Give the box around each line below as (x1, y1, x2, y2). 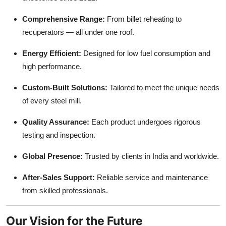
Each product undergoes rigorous (89, 117, 201, 126)
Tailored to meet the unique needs (107, 83, 219, 92)
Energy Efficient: (22, 48, 81, 58)
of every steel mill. (22, 96, 82, 105)
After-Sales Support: (22, 173, 95, 182)
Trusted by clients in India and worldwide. (83, 151, 219, 160)
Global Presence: (22, 151, 83, 160)
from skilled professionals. (22, 186, 108, 195)
